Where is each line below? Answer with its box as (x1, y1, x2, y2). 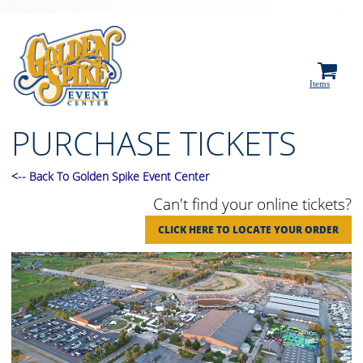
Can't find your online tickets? (152, 194, 352, 215)
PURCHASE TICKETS (11, 121, 297, 165)
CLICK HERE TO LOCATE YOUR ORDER (157, 223, 339, 237)
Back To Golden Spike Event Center (29, 169, 210, 184)
